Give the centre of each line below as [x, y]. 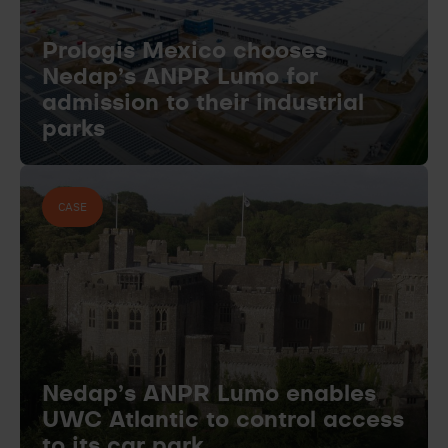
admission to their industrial [203, 103]
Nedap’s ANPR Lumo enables [209, 394]
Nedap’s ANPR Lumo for [180, 77]
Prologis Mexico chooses [184, 51]
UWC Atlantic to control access [223, 420]
